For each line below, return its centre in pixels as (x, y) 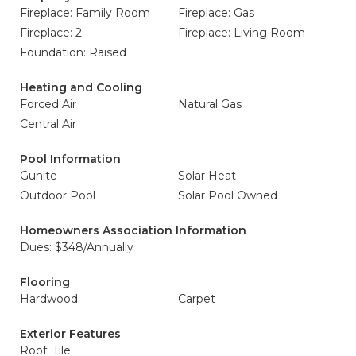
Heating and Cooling (81, 87)
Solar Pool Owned (228, 195)
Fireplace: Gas (216, 13)
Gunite (39, 176)
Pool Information (70, 159)
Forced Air (48, 104)
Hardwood (49, 299)
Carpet (197, 299)
